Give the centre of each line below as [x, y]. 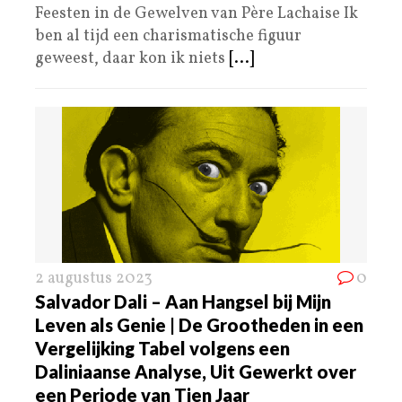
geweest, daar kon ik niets [132, 58]
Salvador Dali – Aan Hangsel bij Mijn [183, 301]
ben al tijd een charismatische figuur [168, 36]
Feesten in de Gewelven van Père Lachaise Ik [197, 13]
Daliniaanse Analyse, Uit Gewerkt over [196, 371]
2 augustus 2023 [94, 278]
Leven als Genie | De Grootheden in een [199, 324]
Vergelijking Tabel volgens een [162, 348]
